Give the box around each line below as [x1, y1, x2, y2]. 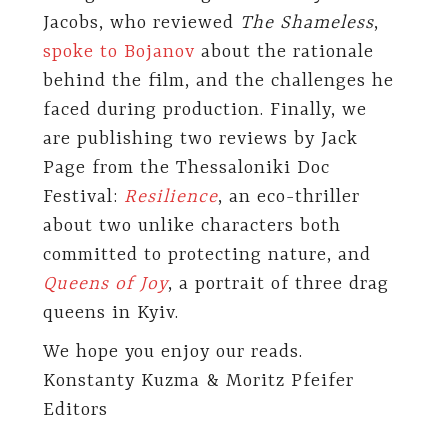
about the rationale [194, 41, 374, 63]
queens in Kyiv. [42, 302, 179, 324]
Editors [42, 400, 108, 421]
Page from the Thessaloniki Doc [42, 157, 330, 179]
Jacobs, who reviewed [42, 12, 240, 34]
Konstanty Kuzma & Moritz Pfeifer [42, 371, 354, 392]
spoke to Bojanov [42, 41, 195, 63]
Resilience [123, 186, 218, 208]
